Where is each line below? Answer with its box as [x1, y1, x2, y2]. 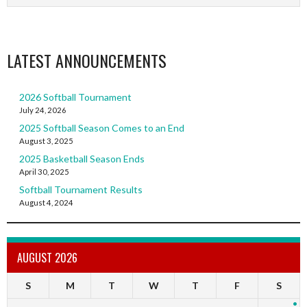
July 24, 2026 [19, 106, 66, 115]
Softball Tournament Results [19, 184, 143, 196]
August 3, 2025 [19, 136, 73, 146]
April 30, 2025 [19, 167, 69, 177]
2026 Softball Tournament [19, 91, 132, 103]
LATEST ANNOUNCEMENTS [7, 48, 167, 73]
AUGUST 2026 [17, 249, 77, 267]
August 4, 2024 [19, 198, 73, 208]
